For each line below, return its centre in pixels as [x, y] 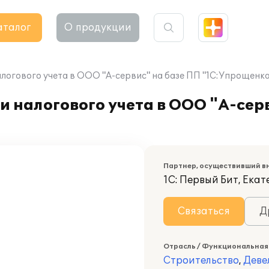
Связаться [204, 211]
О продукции [98, 28]
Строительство [201, 261]
